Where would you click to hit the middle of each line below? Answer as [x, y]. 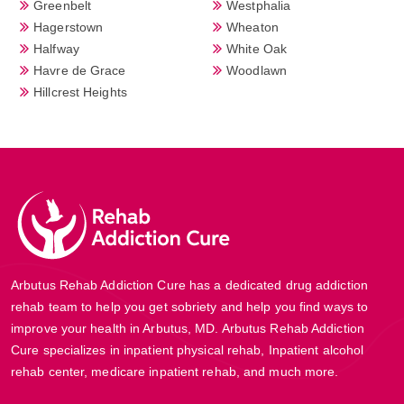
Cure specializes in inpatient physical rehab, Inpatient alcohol [188, 349]
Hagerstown [69, 27]
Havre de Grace [80, 70]
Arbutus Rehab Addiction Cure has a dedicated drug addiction [189, 285]
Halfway [56, 48]
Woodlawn [257, 70]
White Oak [257, 48]
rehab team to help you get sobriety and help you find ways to [190, 306]
